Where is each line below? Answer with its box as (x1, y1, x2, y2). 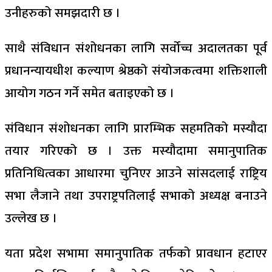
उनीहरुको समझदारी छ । (5, 2, 120, 24)
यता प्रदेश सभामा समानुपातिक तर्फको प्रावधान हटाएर (5, 243, 267, 264)
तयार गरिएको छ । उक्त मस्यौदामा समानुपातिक (5, 140, 267, 161)
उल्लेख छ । (5, 208, 57, 229)
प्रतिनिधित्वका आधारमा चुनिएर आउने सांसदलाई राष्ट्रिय (5, 163, 267, 184)
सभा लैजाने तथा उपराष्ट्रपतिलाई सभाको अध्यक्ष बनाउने (5, 185, 267, 206)
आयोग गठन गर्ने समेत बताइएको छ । (5, 83, 174, 104)
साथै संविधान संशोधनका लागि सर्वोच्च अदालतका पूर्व (5, 38, 267, 59)
